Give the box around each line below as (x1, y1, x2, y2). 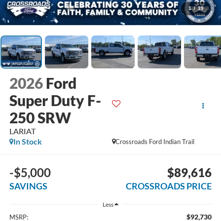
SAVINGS (9, 180, 47, 191)
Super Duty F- (9, 91, 101, 110)
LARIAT (9, 126, 36, 136)
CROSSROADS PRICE (126, 180, 212, 191)
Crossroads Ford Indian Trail (115, 138, 195, 146)
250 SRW (9, 109, 71, 127)
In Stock (13, 137, 42, 147)
